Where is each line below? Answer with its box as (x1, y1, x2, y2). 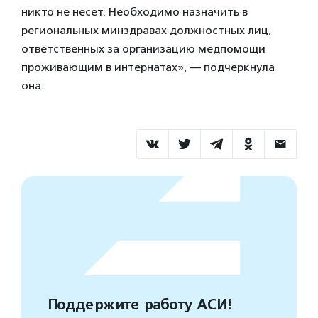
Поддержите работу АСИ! (47, 296, 231, 314)
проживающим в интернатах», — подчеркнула (21, 60, 275, 75)
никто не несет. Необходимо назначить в (21, 5, 248, 19)
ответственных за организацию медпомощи (21, 42, 265, 56)
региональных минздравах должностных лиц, (21, 23, 271, 38)
